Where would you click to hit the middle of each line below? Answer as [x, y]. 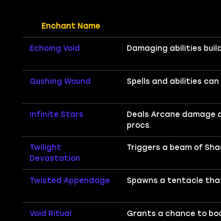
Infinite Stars [56, 114]
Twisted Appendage [70, 180]
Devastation [55, 158]
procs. [139, 125]
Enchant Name [71, 26]
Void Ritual [50, 213]
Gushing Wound [60, 81]
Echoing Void [55, 48]
